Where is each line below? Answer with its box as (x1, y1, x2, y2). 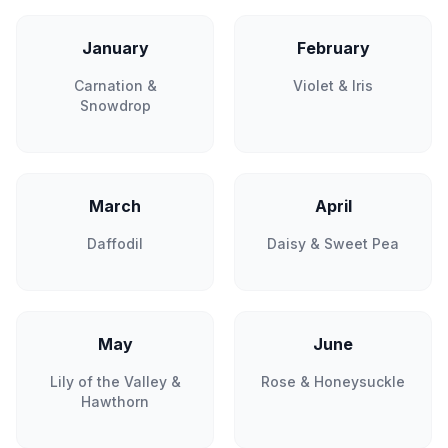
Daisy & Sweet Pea (267, 235, 399, 252)
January (81, 38, 149, 58)
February (296, 38, 370, 58)
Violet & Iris (293, 77, 373, 94)
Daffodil (87, 235, 143, 252)
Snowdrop (79, 97, 151, 114)
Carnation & (73, 77, 157, 94)
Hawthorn (81, 393, 149, 410)
